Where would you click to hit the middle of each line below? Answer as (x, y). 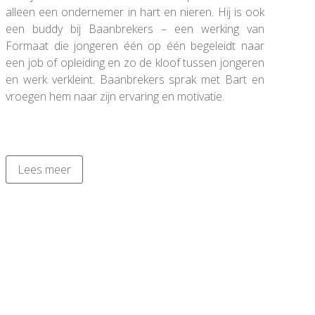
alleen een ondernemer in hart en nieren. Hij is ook (135, 12)
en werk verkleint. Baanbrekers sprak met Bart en (135, 79)
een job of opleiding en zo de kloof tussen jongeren (135, 62)
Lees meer (44, 169)
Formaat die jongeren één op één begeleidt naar (135, 45)
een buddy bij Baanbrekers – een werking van (135, 28)
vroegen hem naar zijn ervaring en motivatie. (116, 96)
